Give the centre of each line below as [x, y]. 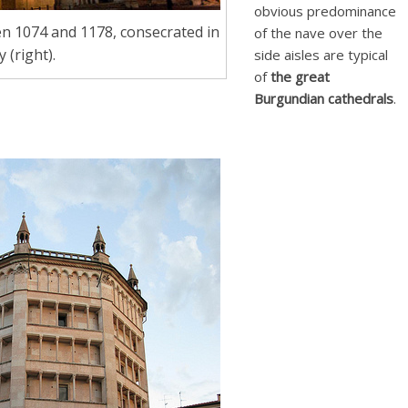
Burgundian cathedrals [324, 98]
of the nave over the [318, 32]
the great [300, 76]
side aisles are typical [321, 54]
